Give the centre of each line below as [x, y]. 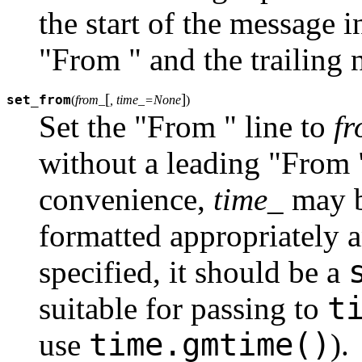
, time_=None [145, 100]
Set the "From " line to [186, 127]
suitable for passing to [183, 309]
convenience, [126, 200]
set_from [39, 100]
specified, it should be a [194, 272]
